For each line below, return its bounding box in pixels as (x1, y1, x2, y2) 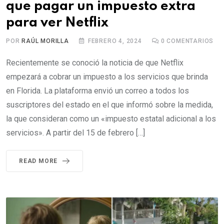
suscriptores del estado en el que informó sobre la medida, (6, 99, 213, 109)
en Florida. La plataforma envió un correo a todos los (6, 85, 189, 95)
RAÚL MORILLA (21, 37, 69, 44)
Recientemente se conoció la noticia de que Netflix (6, 57, 183, 67)
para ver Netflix (6, 15, 108, 29)
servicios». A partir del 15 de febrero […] (6, 127, 145, 137)
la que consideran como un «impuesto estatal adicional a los (6, 113, 216, 123)
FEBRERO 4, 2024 (87, 37, 142, 44)
